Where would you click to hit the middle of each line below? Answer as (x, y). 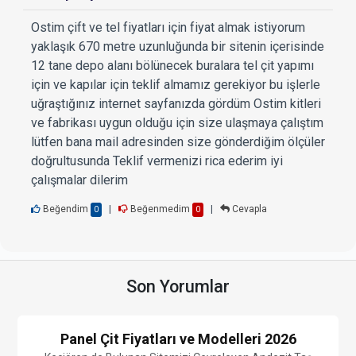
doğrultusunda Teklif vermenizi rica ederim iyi (157, 161)
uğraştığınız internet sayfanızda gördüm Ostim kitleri (176, 103)
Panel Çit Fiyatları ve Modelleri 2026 (178, 339)
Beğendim (66, 209)
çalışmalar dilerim (79, 180)
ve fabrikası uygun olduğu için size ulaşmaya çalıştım (177, 122)
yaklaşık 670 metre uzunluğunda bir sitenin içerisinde (178, 46)
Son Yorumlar (178, 286)
